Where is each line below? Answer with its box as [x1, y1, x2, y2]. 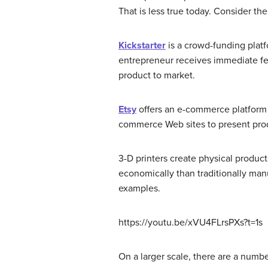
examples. [118, 182, 160, 194]
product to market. [118, 69, 195, 81]
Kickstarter [118, 39, 166, 51]
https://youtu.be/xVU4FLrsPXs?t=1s [118, 216, 263, 229]
